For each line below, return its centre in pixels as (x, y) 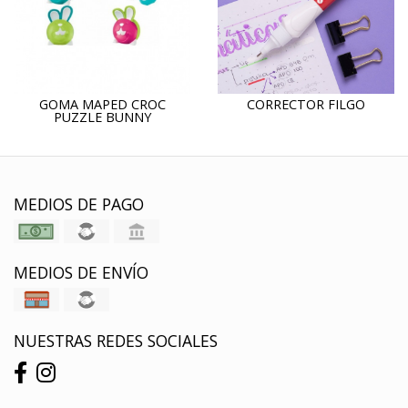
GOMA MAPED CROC (102, 104)
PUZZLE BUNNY (102, 117)
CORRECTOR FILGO (306, 104)
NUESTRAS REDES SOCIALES (116, 341)
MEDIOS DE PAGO (79, 204)
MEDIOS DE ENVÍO (81, 272)
